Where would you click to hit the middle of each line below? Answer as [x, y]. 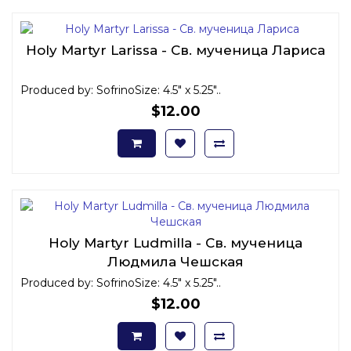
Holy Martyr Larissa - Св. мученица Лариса [175, 50]
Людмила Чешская [175, 261]
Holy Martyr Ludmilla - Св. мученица [175, 242]
